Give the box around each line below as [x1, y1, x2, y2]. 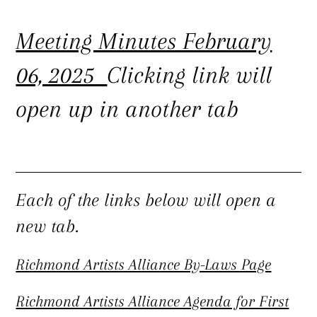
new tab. [16, 215, 79, 236]
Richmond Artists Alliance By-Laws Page [16, 255, 272, 273]
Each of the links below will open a [16, 189, 277, 210]
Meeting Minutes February [16, 28, 272, 55]
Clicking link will [107, 62, 272, 89]
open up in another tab [16, 96, 238, 123]
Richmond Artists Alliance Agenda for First [16, 292, 289, 310]
